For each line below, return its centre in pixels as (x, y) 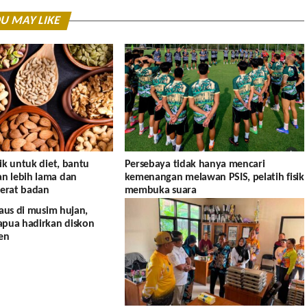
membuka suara (160, 191)
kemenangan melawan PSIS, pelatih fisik (214, 178)
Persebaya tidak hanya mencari (195, 165)
